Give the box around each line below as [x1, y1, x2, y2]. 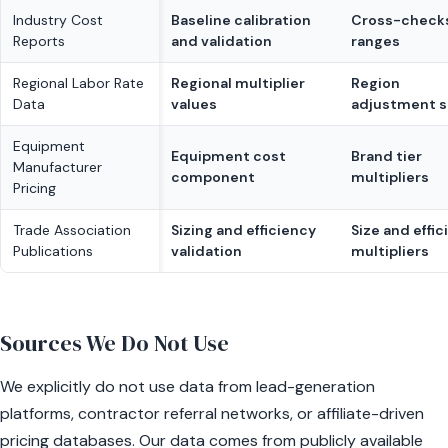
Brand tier [351, 147, 422, 165]
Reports [13, 32, 65, 50]
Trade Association [13, 221, 131, 239]
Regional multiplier [171, 74, 305, 92]
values [171, 95, 217, 113]
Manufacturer [13, 158, 102, 176]
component [171, 168, 255, 186]
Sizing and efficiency [171, 221, 316, 239]
